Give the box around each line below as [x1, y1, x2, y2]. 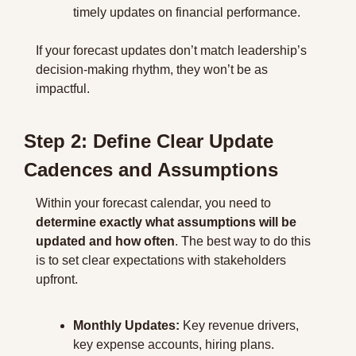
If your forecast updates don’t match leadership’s [36, 44, 307, 57]
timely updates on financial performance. [73, 6, 300, 19]
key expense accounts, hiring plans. [73, 338, 274, 351]
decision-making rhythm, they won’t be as [36, 63, 268, 76]
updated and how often [36, 234, 175, 248]
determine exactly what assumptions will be [36, 215, 296, 229]
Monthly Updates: [73, 319, 180, 332]
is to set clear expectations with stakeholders [36, 253, 286, 267]
